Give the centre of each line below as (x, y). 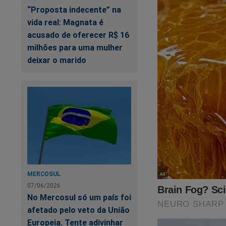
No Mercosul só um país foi (79, 197)
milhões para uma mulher (75, 47)
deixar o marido (57, 60)
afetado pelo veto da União (78, 210)
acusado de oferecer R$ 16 (78, 35)
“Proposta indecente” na (74, 9)
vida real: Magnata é (65, 22)
